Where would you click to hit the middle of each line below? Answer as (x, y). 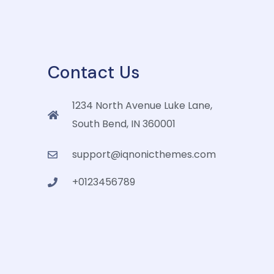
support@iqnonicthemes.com (144, 154)
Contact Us (94, 72)
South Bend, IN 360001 (124, 124)
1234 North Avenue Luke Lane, (143, 106)
